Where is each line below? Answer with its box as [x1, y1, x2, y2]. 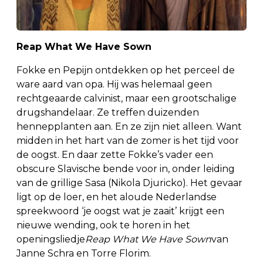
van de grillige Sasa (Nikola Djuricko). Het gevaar [16, 177, 242, 188]
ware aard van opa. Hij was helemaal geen [16, 78, 212, 90]
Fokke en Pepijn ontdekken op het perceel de [16, 64, 235, 76]
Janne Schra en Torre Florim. [16, 247, 151, 259]
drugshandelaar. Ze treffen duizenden [16, 106, 199, 118]
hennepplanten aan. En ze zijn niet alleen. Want [16, 120, 242, 132]
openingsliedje [16, 233, 85, 245]
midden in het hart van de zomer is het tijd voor [16, 134, 239, 146]
